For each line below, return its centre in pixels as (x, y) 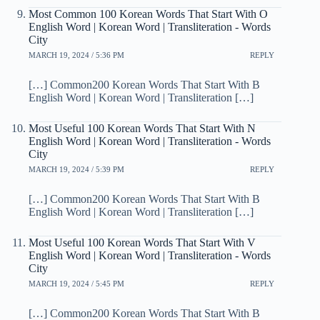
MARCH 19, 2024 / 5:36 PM (76, 55)
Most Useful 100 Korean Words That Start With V (142, 242)
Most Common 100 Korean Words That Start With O (148, 14)
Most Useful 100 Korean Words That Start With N (142, 128)
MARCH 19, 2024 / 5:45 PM (76, 284)
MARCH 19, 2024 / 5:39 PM (76, 170)
